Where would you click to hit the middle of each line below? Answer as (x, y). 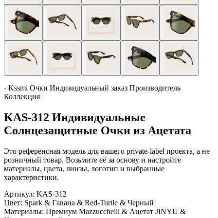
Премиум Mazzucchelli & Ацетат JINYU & (116, 211)
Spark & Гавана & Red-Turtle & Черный (89, 202)
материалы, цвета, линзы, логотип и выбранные (84, 168)
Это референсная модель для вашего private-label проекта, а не (107, 151)
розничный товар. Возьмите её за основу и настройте (92, 160)
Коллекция (22, 97)
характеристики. (31, 177)
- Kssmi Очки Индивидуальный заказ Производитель (92, 88)
